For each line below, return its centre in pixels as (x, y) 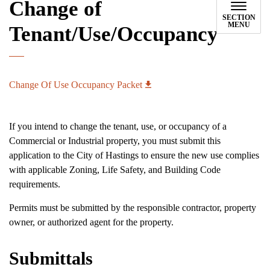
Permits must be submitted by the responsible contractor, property (133, 208)
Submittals (51, 258)
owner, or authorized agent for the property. (91, 222)
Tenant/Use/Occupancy (114, 34)
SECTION (239, 17)
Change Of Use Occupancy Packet (76, 85)
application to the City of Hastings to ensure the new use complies (134, 155)
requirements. (35, 184)
